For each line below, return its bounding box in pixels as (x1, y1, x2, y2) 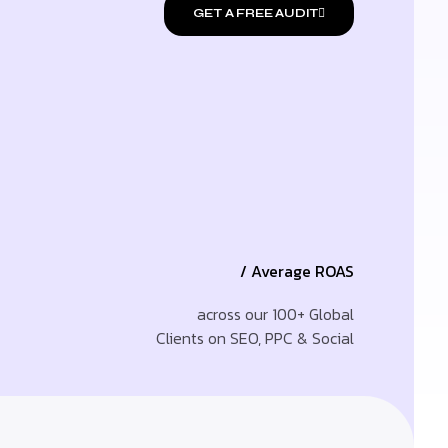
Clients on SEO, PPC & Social (156, 325, 354, 350)
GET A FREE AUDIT (193, 6, 319, 20)
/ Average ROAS (240, 259, 354, 283)
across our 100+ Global (197, 301, 354, 326)
